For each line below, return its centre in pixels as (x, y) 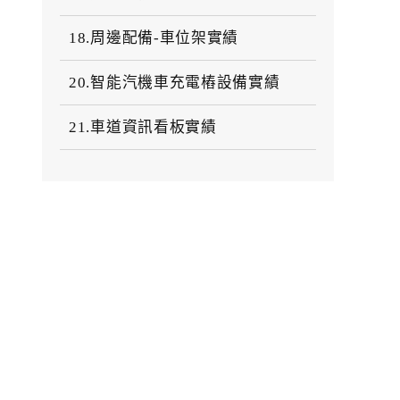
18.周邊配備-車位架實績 (154, 37)
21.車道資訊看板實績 (143, 127)
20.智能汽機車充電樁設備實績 (175, 82)
